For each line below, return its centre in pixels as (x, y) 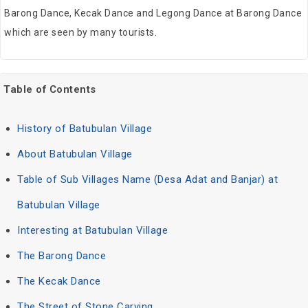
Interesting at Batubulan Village (92, 231)
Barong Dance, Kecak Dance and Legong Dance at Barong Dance (153, 13)
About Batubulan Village (75, 154)
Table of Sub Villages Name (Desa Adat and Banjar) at (147, 180)
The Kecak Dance (59, 282)
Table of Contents (50, 90)
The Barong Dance (62, 256)
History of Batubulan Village (85, 129)
